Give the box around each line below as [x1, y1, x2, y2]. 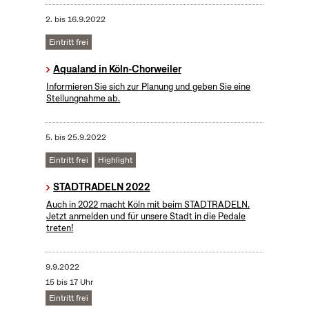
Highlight [97, 154, 132, 166]
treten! [46, 222, 74, 235]
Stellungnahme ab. [46, 92, 121, 105]
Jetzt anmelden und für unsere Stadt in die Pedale [46, 210, 246, 223]
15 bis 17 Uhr [45, 277, 93, 288]
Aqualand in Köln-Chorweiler [53, 63, 181, 76]
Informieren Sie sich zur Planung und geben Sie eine [46, 81, 251, 93]
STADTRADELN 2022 [53, 181, 150, 194]
